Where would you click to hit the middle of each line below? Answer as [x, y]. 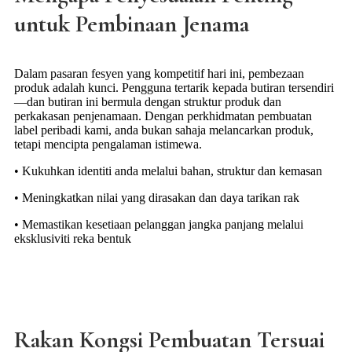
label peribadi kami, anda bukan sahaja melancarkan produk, [164, 130]
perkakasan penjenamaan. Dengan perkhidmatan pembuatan [163, 116]
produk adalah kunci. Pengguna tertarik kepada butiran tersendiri [174, 88]
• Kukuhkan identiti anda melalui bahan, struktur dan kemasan [168, 171]
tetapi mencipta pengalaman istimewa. [108, 145]
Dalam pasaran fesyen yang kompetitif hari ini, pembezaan [159, 74]
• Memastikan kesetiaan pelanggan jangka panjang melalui [159, 225]
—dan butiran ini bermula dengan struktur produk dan [148, 102]
